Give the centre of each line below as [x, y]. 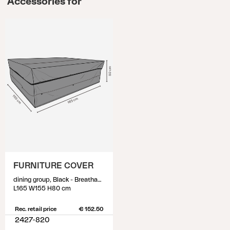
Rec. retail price [35, 209]
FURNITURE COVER [53, 166]
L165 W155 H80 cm [42, 188]
